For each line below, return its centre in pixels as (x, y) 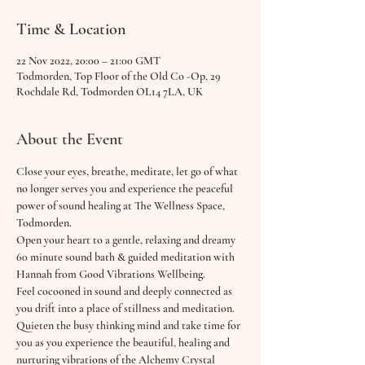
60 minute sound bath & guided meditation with (127, 257)
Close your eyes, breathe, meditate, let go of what (128, 172)
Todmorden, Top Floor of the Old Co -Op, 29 (119, 76)
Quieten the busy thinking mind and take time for (130, 325)
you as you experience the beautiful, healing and (124, 343)
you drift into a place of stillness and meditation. (127, 308)
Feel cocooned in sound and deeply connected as (125, 291)
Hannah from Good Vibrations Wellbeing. (111, 274)
